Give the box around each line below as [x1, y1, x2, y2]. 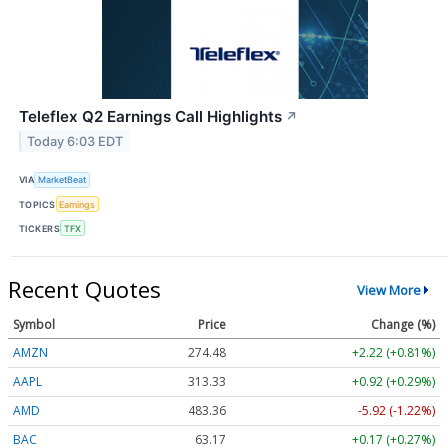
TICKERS [19, 222, 61, 234]
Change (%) [371, 316, 435, 334]
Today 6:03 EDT [27, 133, 124, 149]
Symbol [13, 316, 55, 334]
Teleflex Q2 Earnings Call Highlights [19, 106, 282, 126]
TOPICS [19, 198, 56, 210]
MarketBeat [38, 174, 87, 186]
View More [356, 280, 421, 299]
